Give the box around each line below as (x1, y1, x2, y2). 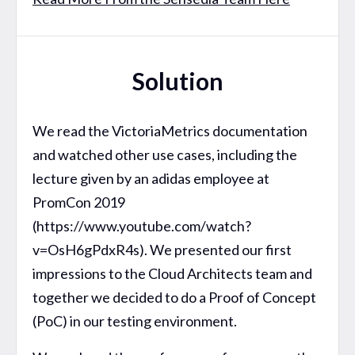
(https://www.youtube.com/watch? (32, 216, 251, 235)
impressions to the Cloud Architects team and (32, 264, 312, 282)
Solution (132, 66, 223, 95)
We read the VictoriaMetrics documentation (32, 121, 307, 139)
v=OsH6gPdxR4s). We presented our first (32, 240, 292, 258)
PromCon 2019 (32, 193, 125, 211)
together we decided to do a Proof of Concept (32, 288, 316, 306)
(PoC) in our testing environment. (32, 311, 237, 330)
